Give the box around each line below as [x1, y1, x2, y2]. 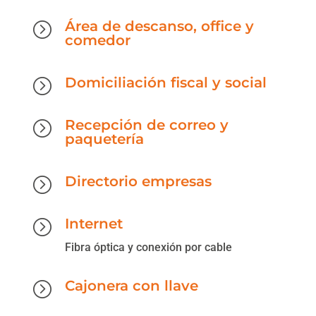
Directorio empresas [64, 172, 212, 190]
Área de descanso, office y [64, 17, 254, 35]
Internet [64, 214, 123, 232]
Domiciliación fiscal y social [64, 73, 267, 91]
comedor [64, 31, 130, 49]
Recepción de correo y [64, 116, 229, 133]
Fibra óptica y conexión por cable [64, 240, 232, 254]
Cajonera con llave [64, 276, 198, 294]
